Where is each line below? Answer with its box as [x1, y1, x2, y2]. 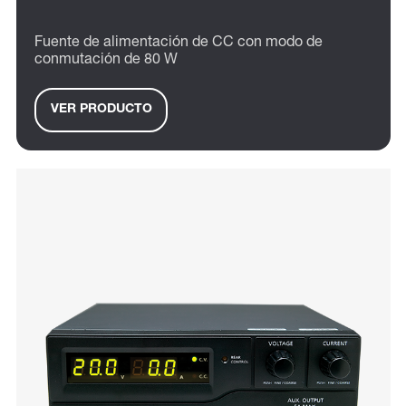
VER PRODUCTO [50, 103, 152, 117]
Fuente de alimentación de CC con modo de [34, 35, 323, 51]
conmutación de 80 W [34, 53, 178, 68]
